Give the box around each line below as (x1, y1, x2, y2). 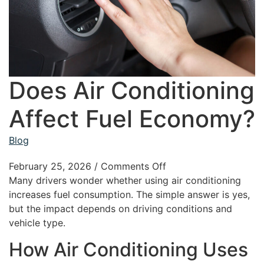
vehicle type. (9, 217, 65, 229)
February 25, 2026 (9, 160, 91, 173)
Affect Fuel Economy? (9, 104, 255, 134)
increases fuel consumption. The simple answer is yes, (9, 189, 250, 201)
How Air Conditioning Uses (9, 237, 248, 261)
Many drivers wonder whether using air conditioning (9, 174, 241, 187)
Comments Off (101, 160, 166, 173)
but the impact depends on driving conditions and (9, 203, 232, 215)
